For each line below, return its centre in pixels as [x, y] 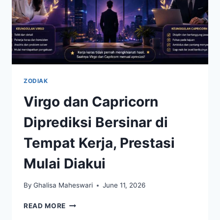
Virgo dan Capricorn [91, 101]
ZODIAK [36, 81]
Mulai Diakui [65, 163]
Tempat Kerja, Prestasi [99, 143]
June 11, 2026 [124, 185]
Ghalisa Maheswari [63, 185]
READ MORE [45, 206]
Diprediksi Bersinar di [96, 122]
